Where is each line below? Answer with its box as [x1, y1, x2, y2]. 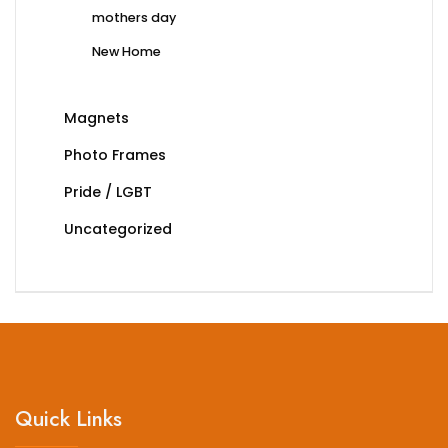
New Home [92, 43, 161, 61]
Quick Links [15, 403, 122, 435]
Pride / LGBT [64, 182, 152, 203]
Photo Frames [64, 145, 166, 166]
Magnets [64, 108, 129, 129]
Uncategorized [64, 219, 172, 240]
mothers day [92, 9, 176, 27]
